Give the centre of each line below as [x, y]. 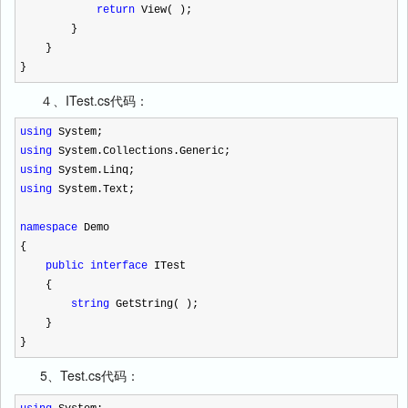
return [116, 10]
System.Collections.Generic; [141, 151]
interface [119, 266]
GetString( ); [154, 304]
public [65, 266]
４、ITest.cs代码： [82, 100]
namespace [49, 228]
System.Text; [93, 189]
